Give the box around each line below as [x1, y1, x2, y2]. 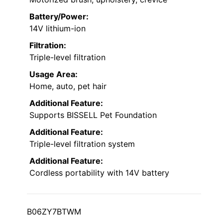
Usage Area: [29, 69, 78, 80]
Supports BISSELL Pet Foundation [29, 110, 157, 120]
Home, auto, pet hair [29, 81, 107, 92]
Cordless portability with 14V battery [29, 168, 169, 178]
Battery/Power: [29, 11, 89, 22]
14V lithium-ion [29, 23, 86, 34]
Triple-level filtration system [29, 139, 135, 149]
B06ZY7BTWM [27, 207, 81, 217]
